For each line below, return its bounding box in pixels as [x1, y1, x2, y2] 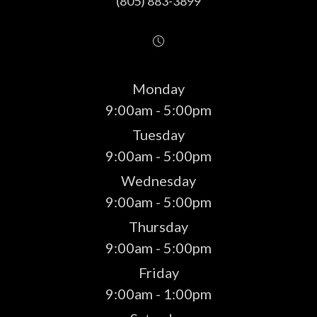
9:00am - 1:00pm [105, 285, 212, 303]
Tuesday [132, 126, 185, 144]
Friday [138, 264, 179, 282]
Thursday [129, 218, 188, 236]
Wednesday [121, 172, 196, 190]
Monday [132, 80, 185, 98]
